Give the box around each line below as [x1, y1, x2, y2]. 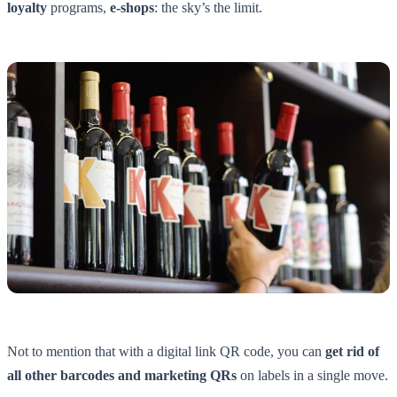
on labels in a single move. [237, 368, 388, 384]
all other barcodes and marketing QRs [7, 368, 237, 384]
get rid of [325, 344, 379, 360]
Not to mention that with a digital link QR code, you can [7, 344, 325, 360]
